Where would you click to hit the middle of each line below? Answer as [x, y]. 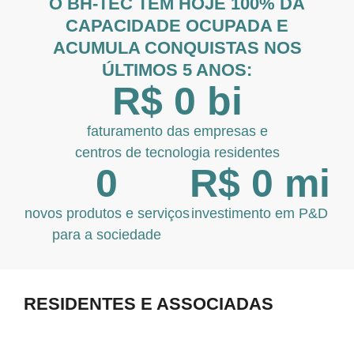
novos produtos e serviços [107, 213]
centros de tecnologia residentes [177, 153]
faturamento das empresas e [177, 131]
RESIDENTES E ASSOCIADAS [149, 304]
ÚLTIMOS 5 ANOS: [177, 70]
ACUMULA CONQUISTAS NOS [177, 48]
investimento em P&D [260, 213]
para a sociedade [107, 235]
